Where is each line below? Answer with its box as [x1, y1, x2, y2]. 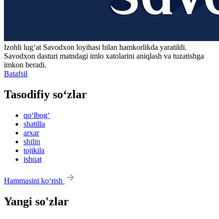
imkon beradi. [4, 61, 46, 69]
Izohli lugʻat [4, 43, 43, 52]
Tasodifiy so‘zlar [4, 88, 87, 101]
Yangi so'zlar [4, 195, 69, 208]
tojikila [23, 146, 44, 154]
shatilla [23, 119, 45, 128]
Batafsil [4, 69, 27, 78]
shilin [23, 137, 40, 146]
